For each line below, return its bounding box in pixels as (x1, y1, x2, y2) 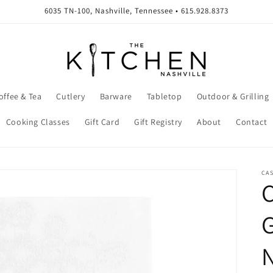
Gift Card (84, 116, 120, 127)
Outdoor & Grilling (196, 91, 269, 102)
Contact (236, 116, 268, 127)
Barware (99, 91, 132, 102)
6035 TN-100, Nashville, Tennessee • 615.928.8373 (44, 5, 229, 16)
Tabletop (146, 91, 182, 102)
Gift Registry (134, 116, 182, 127)
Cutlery (56, 91, 85, 102)
